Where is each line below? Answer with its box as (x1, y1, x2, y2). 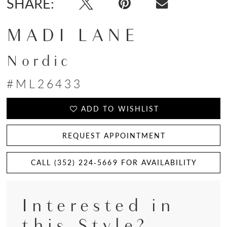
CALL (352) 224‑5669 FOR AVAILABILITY (30, 157, 198, 168)
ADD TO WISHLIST (81, 103, 159, 113)
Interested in (22, 192, 175, 218)
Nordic (7, 50, 72, 71)
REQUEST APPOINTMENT (62, 130, 166, 140)
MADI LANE (7, 22, 139, 48)
